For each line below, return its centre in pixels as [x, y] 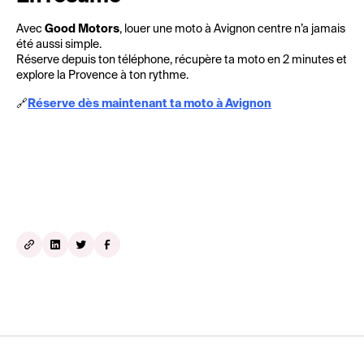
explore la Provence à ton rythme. [102, 76]
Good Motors [82, 29]
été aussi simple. [59, 45]
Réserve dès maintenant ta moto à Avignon [149, 104]
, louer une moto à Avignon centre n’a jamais [232, 29]
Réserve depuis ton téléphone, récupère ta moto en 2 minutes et [182, 60]
